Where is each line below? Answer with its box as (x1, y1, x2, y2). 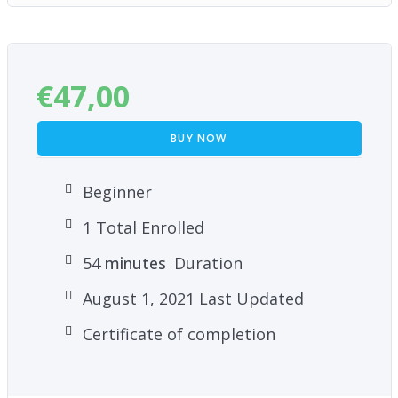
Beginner (82, 180, 152, 203)
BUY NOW (171, 130, 227, 146)
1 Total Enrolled (82, 216, 204, 238)
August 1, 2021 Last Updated (82, 287, 304, 309)
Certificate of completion (82, 322, 275, 345)
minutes (99, 251, 166, 274)
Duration (169, 251, 243, 274)
